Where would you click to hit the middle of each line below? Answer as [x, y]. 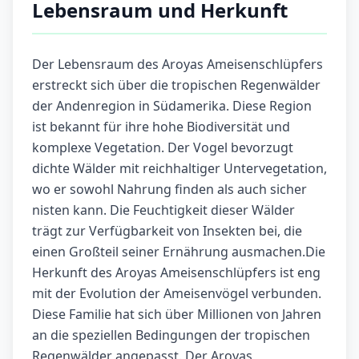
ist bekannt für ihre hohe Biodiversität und [161, 127]
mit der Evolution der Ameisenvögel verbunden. [177, 294]
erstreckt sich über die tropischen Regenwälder [176, 85]
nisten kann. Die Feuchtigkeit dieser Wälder [163, 210]
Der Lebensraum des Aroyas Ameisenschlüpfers [177, 65]
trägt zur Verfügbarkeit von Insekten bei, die [167, 231]
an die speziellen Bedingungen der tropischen [171, 335]
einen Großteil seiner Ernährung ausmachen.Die [179, 252]
